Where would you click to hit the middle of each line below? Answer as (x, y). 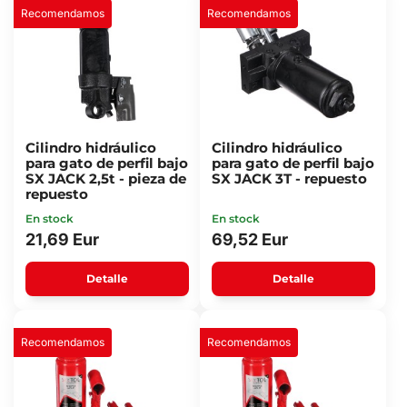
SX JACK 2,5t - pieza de (105, 179)
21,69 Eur (62, 239)
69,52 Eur (249, 239)
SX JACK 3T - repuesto (289, 179)
